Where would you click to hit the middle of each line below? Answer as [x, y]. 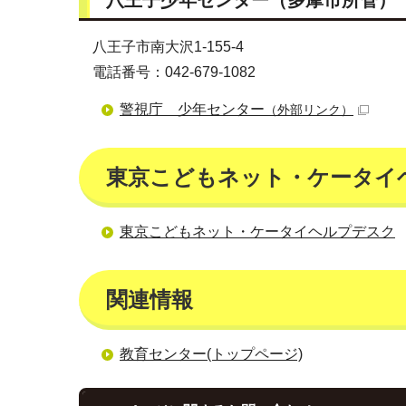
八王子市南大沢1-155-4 [168, 47]
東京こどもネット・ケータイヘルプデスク [257, 232]
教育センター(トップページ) [211, 354]
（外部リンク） [309, 110]
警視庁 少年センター [192, 109]
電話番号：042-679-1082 [174, 72]
